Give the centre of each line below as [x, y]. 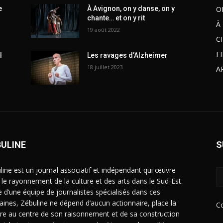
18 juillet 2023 [105, 67]
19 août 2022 [104, 29]
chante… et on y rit [116, 18]
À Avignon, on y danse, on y [131, 8]
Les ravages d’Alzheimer [128, 55]
